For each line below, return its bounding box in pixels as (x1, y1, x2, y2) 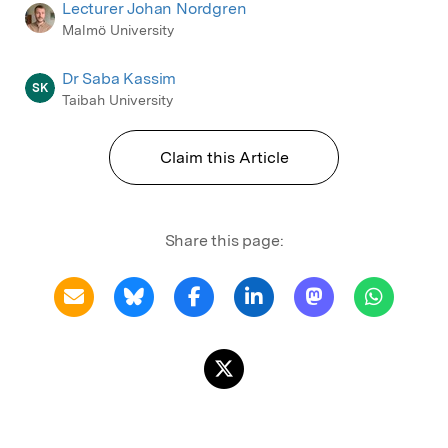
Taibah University (62, 92, 173, 109)
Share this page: (164, 231, 284, 251)
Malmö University (62, 21, 174, 38)
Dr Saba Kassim (62, 69, 177, 89)
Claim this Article (159, 148, 289, 168)
